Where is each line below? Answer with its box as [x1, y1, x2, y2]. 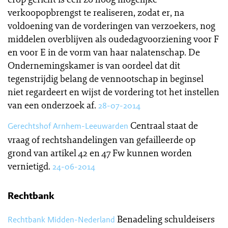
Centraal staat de [130, 119, 198, 131]
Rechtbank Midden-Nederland [8, 214, 115, 225]
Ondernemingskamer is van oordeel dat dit [8, 59, 180, 71]
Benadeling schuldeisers [117, 213, 215, 225]
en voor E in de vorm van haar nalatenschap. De [8, 46, 200, 58]
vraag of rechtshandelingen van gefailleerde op [8, 133, 195, 146]
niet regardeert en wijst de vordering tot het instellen [8, 85, 219, 98]
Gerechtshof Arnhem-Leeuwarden [8, 121, 128, 131]
